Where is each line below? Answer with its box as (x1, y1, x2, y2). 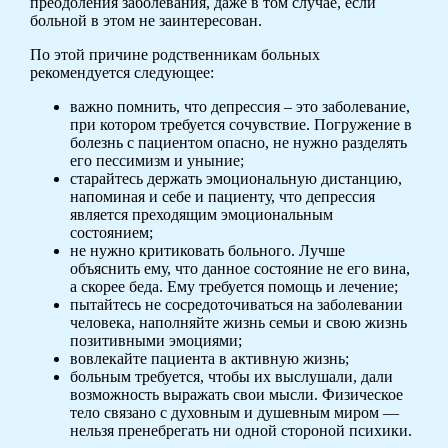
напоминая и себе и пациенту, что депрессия (69, 187, 375, 205)
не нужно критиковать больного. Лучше (69, 241, 345, 259)
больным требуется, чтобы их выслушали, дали (69, 367, 393, 385)
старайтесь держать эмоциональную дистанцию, (69, 169, 402, 187)
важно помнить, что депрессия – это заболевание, (69, 97, 410, 115)
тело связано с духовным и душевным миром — (69, 403, 399, 421)
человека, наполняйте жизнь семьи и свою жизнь (69, 313, 407, 331)
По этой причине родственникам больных (29, 45, 320, 63)
